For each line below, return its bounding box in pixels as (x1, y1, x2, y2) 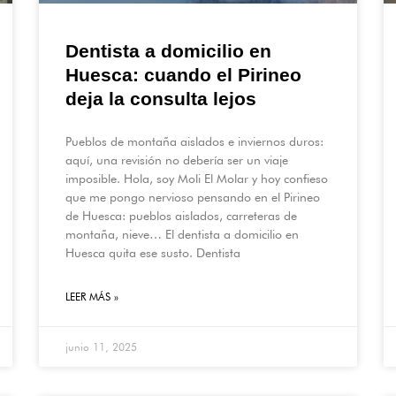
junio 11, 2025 (65, 340, 137, 354)
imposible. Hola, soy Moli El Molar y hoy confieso (65, 171, 328, 187)
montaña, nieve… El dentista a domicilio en (65, 227, 299, 242)
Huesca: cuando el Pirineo (65, 65, 301, 86)
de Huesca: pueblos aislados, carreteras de (65, 209, 297, 224)
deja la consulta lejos (65, 88, 256, 110)
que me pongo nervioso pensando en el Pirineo (65, 190, 320, 205)
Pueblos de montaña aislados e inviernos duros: (65, 134, 324, 149)
